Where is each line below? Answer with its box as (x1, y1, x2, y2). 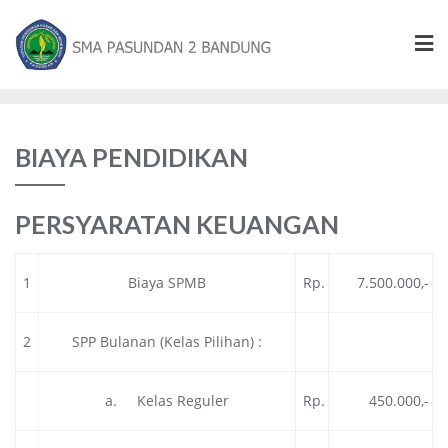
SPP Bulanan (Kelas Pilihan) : (72, 331, 262, 351)
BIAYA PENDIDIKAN (15, 141, 248, 172)
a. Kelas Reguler (105, 390, 229, 410)
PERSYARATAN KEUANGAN (15, 208, 339, 239)
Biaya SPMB (128, 272, 206, 292)
